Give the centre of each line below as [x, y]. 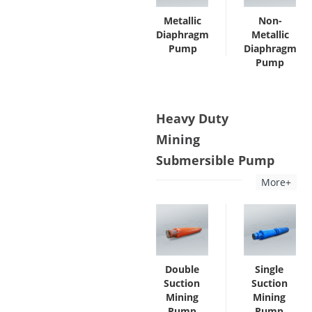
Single [270, 270]
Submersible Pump [215, 160]
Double [182, 270]
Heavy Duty [192, 118]
